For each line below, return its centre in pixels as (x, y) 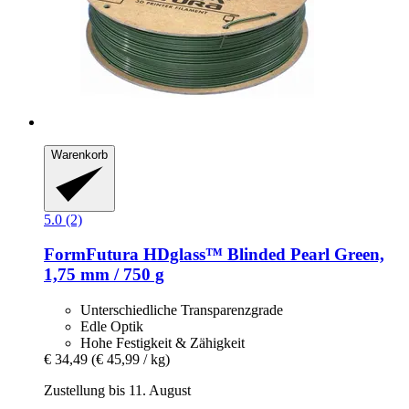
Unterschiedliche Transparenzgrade (182, 310)
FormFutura (91, 255)
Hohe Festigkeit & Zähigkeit (163, 343)
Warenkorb (79, 155)
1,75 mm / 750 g (104, 275)
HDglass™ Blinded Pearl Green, (262, 255)
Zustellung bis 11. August (117, 391)
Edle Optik (112, 327)
